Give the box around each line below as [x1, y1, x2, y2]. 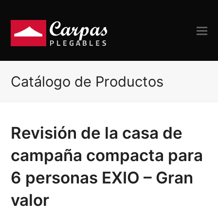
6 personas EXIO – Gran [11, 168, 194, 187]
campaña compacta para [11, 145, 203, 165]
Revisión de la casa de [11, 123, 183, 143]
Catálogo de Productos [11, 73, 164, 90]
